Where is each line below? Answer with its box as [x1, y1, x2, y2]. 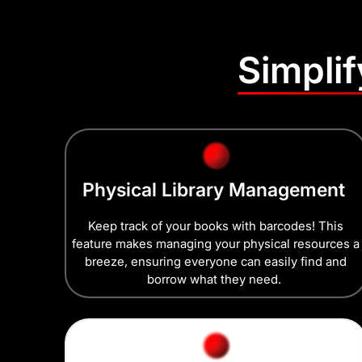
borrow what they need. [147, 271, 285, 288]
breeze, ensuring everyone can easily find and [85, 254, 347, 270]
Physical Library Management [82, 179, 350, 202]
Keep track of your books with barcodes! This [88, 218, 344, 234]
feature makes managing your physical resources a [72, 236, 360, 252]
